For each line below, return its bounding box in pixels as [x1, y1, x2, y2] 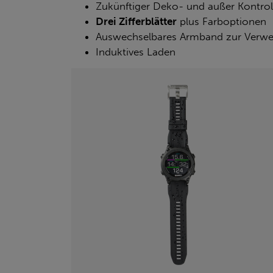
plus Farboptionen [177, 15, 266, 27]
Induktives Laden [96, 45, 175, 58]
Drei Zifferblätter [96, 15, 177, 27]
